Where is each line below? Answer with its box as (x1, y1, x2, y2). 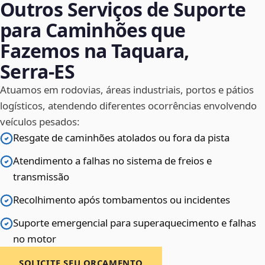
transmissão (13, 170, 69, 184)
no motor (13, 232, 56, 246)
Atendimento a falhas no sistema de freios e (13, 154, 212, 168)
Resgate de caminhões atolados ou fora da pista (13, 131, 230, 145)
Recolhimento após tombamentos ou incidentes (13, 193, 230, 207)
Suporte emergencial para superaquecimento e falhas (13, 216, 256, 230)
